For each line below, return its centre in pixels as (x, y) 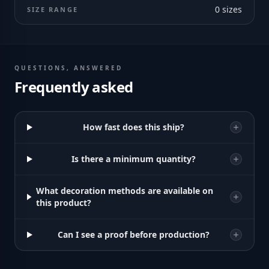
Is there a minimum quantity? (133, 159)
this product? (64, 203)
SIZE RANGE (53, 9)
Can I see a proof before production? (133, 234)
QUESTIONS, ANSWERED (68, 68)
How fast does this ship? (133, 127)
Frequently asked (74, 87)
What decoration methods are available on (125, 191)
